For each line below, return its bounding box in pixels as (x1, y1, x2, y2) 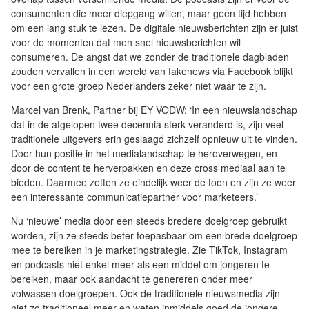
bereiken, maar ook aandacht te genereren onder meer (11, 272, 252, 286)
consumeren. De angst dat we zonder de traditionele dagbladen (11, 50, 289, 64)
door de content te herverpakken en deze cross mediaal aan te (11, 161, 286, 175)
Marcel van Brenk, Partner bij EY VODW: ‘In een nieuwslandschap (11, 103, 297, 117)
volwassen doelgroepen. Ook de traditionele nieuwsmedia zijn (11, 286, 280, 301)
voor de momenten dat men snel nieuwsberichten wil (11, 35, 241, 50)
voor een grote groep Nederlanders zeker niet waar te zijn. (11, 79, 266, 93)
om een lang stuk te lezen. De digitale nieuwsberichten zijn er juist (11, 21, 298, 35)
